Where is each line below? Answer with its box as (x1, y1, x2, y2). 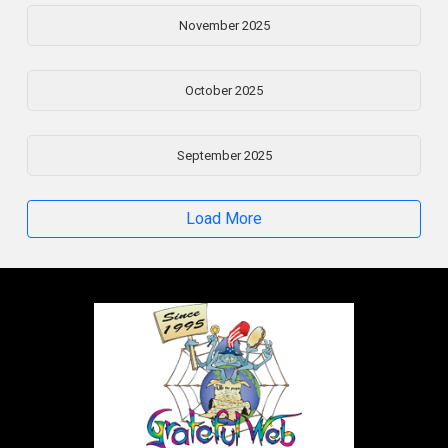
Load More (186, 208, 262, 228)
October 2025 (185, 82, 263, 98)
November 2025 (178, 17, 270, 33)
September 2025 (176, 147, 272, 163)
